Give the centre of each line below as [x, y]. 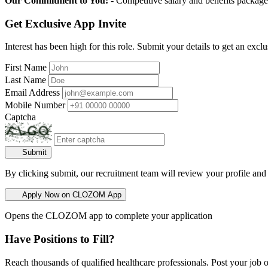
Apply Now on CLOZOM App [71, 195]
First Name [26, 68]
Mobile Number [35, 105]
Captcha [20, 117]
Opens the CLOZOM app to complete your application [109, 216]
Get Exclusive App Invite [66, 23]
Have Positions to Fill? [60, 239]
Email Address [32, 93]
